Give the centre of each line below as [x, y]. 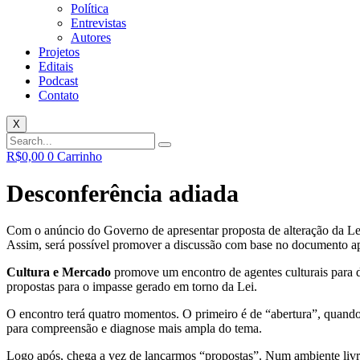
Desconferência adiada [123, 194]
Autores [91, 37]
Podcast [58, 81]
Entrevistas [98, 23]
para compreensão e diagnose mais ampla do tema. [134, 329]
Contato [59, 95]
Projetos [59, 52]
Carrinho [80, 156]
